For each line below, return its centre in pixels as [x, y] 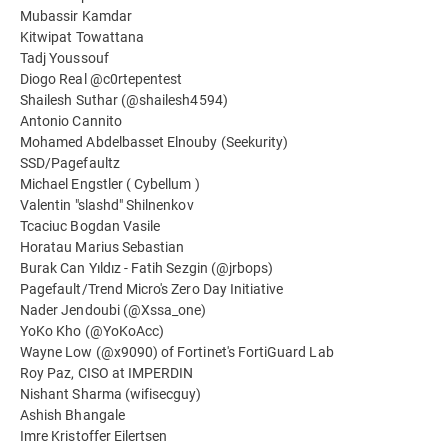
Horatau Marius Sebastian [102, 246]
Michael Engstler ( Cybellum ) [110, 183]
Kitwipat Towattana [82, 36]
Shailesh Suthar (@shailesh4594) [124, 99]
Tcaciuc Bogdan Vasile [90, 225]
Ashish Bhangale [72, 414]
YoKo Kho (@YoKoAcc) [92, 330]
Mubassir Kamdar [76, 15]
